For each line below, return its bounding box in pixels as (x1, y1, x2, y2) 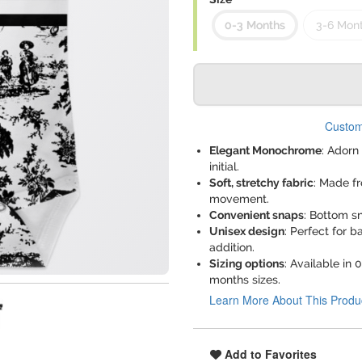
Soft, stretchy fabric (209, 176, 314, 189)
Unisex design (209, 225, 284, 238)
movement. (209, 192, 269, 205)
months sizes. (209, 273, 280, 286)
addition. (209, 241, 255, 254)
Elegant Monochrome (209, 144, 322, 157)
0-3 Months (225, 19, 285, 32)
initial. (209, 160, 239, 173)
